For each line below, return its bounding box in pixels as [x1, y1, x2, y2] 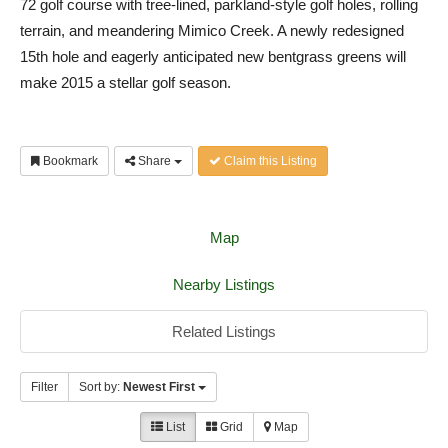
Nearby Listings [173, 276, 275, 294]
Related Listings [172, 323, 276, 341]
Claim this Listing [221, 154, 317, 169]
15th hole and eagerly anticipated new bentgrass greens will [20, 48, 406, 66]
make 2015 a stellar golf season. [20, 74, 231, 92]
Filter [31, 380, 58, 395]
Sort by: [79, 380, 123, 395]
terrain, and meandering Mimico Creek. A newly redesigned [20, 22, 404, 40]
